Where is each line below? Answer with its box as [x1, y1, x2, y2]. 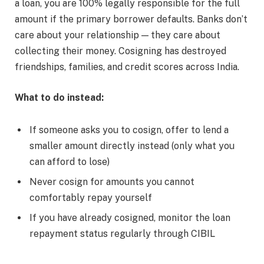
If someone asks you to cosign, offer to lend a [29, 124, 229, 136]
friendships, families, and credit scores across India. [15, 61, 239, 72]
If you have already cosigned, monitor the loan [29, 212, 230, 224]
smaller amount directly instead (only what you [29, 140, 235, 152]
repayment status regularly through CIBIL [29, 228, 215, 240]
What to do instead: [15, 91, 104, 103]
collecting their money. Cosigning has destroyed [15, 45, 226, 57]
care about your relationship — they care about [15, 29, 220, 41]
